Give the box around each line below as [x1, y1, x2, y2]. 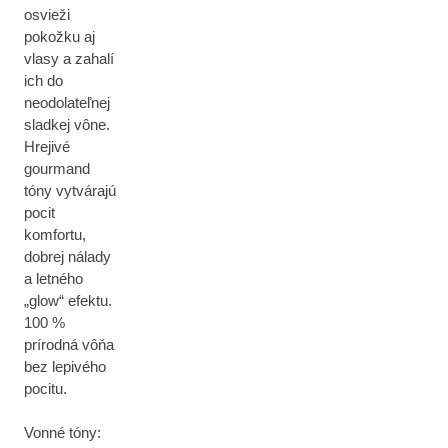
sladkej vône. [24, 116, 110, 133]
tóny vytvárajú [24, 182, 116, 199]
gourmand [24, 160, 90, 177]
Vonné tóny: [24, 424, 101, 441]
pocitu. [24, 380, 67, 397]
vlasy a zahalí [24, 50, 114, 67]
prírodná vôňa [24, 336, 114, 353]
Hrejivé [24, 138, 70, 155]
